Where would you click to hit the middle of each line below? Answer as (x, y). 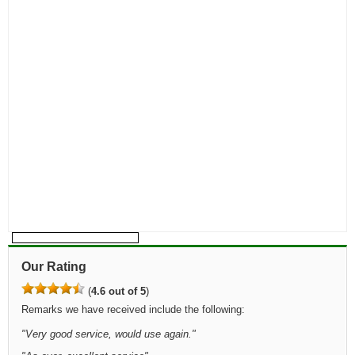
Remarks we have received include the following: (133, 309)
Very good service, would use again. (109, 334)
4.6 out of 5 (118, 291)
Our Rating (54, 267)
